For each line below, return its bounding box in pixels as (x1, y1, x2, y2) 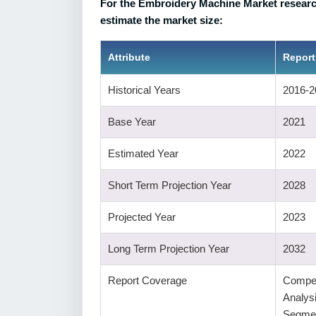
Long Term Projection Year (108, 243, 229, 255)
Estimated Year (108, 147, 178, 159)
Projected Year (108, 211, 176, 223)
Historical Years (108, 84, 181, 96)
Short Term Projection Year (108, 179, 231, 191)
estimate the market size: (100, 14, 223, 26)
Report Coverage (108, 274, 187, 286)
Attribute (108, 51, 150, 63)
